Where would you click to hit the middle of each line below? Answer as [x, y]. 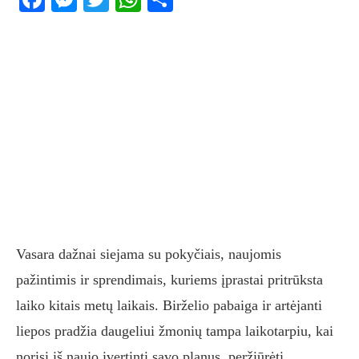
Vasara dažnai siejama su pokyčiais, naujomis [149, 254]
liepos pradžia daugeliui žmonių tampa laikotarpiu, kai [175, 331]
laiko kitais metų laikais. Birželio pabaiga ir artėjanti [169, 306]
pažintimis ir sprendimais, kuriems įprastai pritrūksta [169, 280]
